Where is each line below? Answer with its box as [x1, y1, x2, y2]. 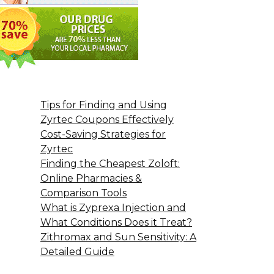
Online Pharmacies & [40, 172, 142, 184]
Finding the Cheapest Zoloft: [40, 158, 180, 169]
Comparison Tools [40, 187, 127, 199]
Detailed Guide [40, 246, 114, 257]
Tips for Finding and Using [40, 99, 167, 111]
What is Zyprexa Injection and [40, 202, 186, 213]
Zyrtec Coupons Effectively [40, 114, 174, 125]
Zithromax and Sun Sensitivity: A [40, 231, 196, 243]
